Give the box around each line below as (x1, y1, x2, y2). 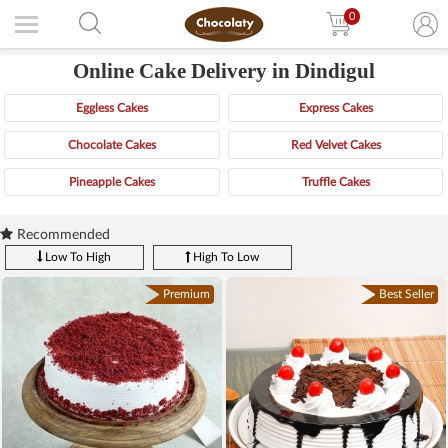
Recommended (13, 227, 110, 242)
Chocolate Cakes (67, 139, 156, 152)
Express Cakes (298, 102, 373, 115)
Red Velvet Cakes (290, 139, 381, 152)
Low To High (42, 250, 112, 263)
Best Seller (379, 287, 434, 300)
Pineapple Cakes (68, 176, 155, 189)
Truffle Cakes (301, 176, 370, 189)
